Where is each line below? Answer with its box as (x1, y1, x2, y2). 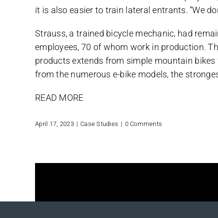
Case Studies (80, 120, 119, 127)
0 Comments (125, 120, 163, 127)
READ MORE (35, 92, 86, 103)
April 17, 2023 (35, 120, 74, 127)
